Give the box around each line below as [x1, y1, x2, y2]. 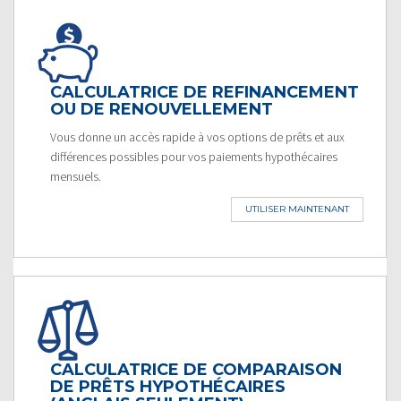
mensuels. [50, 167, 101, 184]
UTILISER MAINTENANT [245, 202, 349, 215]
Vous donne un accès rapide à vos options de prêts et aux [50, 128, 345, 145]
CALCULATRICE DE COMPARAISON [50, 359, 342, 380]
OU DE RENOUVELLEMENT [50, 98, 273, 119]
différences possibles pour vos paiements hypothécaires [50, 148, 337, 165]
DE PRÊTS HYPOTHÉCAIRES [50, 376, 286, 397]
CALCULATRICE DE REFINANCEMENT [50, 81, 359, 102]
